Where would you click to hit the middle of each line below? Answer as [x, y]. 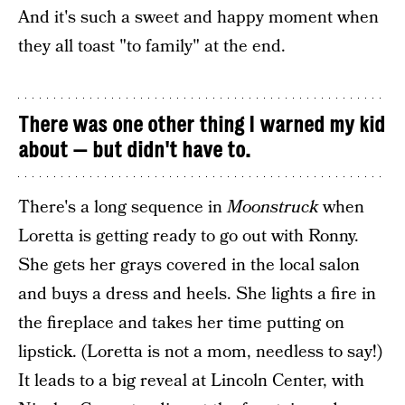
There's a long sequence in [122, 207]
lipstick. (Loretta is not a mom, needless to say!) [200, 352]
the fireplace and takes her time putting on [181, 323]
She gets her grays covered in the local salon [189, 265]
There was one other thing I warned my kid [202, 125]
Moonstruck [273, 207]
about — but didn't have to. [134, 150]
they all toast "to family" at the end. [152, 47]
